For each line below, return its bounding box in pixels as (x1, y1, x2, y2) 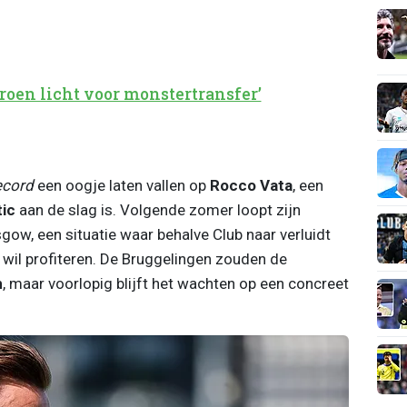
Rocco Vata (209, 175, 293, 194)
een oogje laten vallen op (33, 175, 210, 194)
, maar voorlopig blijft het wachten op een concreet (2, 273, 349, 293)
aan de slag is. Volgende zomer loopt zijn (15, 200, 301, 219)
